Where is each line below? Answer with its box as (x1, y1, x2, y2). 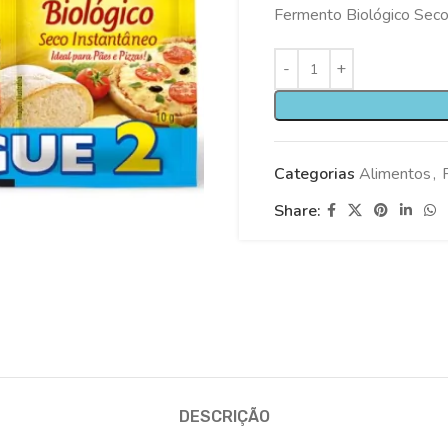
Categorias (273, 163, 355, 185)
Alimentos (358, 163, 431, 185)
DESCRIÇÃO (178, 407, 270, 426)
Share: (273, 199, 321, 222)
